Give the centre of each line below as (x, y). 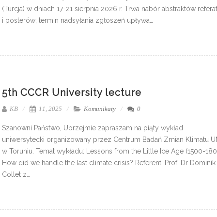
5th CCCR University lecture (72, 92)
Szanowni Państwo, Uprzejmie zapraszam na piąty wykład (93, 128)
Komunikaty (100, 108)
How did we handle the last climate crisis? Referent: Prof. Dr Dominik (109, 163)
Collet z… (16, 174)
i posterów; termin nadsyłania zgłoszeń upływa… (77, 20)
